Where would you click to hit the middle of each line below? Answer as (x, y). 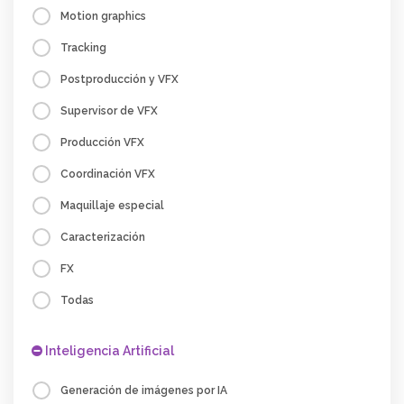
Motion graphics (103, 16)
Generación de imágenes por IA (144, 390)
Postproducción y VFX (119, 79)
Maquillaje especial (112, 206)
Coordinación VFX (108, 174)
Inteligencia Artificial (108, 351)
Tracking (83, 48)
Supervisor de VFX (109, 111)
